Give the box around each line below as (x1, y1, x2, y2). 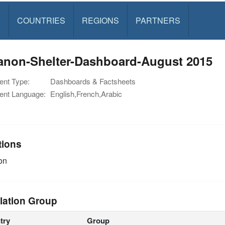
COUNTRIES (17, 15, 65, 26)
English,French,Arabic (50, 88, 122, 99)
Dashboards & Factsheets (50, 76, 136, 86)
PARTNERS (135, 15, 180, 26)
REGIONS (81, 15, 119, 26)
